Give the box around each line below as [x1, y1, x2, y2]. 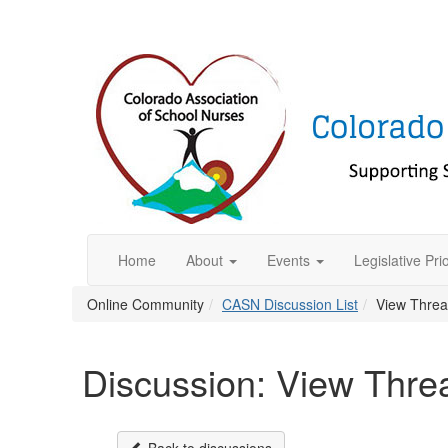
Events [267, 250, 310, 270]
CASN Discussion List [222, 294, 358, 314]
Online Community [87, 294, 204, 314]
